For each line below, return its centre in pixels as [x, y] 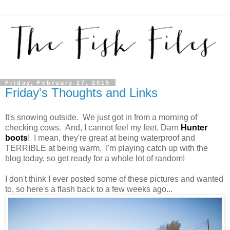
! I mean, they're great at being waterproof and [111, 138]
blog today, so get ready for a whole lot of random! [95, 159]
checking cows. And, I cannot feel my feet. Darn [93, 128]
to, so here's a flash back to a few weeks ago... [89, 189]
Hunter [194, 128]
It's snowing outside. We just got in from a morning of [101, 118]
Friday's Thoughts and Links [81, 93]
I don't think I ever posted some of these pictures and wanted [114, 179]
